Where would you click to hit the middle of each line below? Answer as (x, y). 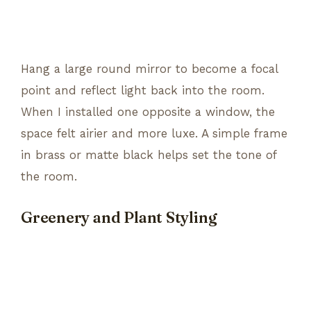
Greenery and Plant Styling (119, 217)
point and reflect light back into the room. (143, 90)
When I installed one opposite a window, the (148, 111)
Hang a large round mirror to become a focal (149, 68)
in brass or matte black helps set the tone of (149, 154)
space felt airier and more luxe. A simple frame (154, 133)
